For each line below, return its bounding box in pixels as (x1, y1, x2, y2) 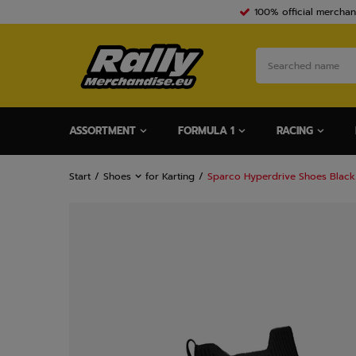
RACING (277, 123, 313, 138)
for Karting (145, 169, 195, 184)
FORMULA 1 (178, 123, 234, 138)
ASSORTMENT (69, 123, 136, 138)
